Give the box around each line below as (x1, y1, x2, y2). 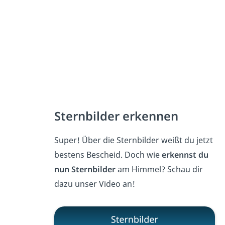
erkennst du (161, 149, 208, 160)
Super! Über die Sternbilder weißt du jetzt (54, 134, 213, 146)
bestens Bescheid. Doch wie (54, 149, 162, 160)
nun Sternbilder (54, 163, 116, 175)
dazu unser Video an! (54, 178, 135, 189)
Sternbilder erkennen (54, 107, 178, 124)
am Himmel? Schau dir (115, 163, 203, 175)
